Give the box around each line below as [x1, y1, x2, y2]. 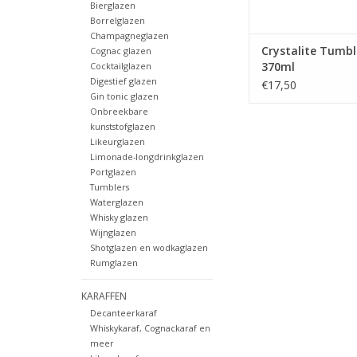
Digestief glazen [89, 75, 157, 88]
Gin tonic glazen [89, 90, 159, 103]
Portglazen [89, 166, 136, 178]
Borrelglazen [89, 14, 145, 27]
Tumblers [89, 181, 129, 194]
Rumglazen [89, 257, 138, 269]
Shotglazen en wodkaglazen [89, 241, 208, 254]
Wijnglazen [89, 226, 136, 239]
